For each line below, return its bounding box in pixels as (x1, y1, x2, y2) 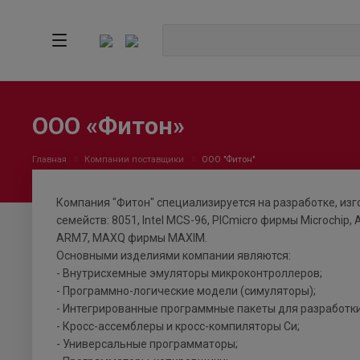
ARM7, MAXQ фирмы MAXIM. (56, 231, 207, 245)
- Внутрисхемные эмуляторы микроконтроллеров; (56, 267, 322, 280)
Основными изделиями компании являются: (56, 249, 291, 263)
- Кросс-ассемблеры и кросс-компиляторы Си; (56, 320, 300, 333)
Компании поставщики (84, 154, 184, 165)
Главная (32, 154, 67, 165)
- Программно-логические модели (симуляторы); (56, 284, 316, 298)
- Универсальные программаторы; (56, 337, 238, 351)
